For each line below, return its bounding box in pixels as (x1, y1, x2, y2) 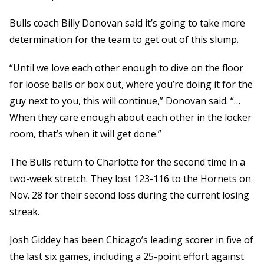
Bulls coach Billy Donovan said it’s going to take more (9, 16, 245, 30)
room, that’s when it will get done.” (9, 127, 161, 141)
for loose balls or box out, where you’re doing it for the (9, 78, 253, 91)
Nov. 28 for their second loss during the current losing (9, 189, 249, 202)
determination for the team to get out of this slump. (9, 33, 239, 47)
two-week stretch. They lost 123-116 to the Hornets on (9, 172, 251, 186)
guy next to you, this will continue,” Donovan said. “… (9, 94, 240, 108)
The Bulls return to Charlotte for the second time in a (9, 156, 245, 169)
